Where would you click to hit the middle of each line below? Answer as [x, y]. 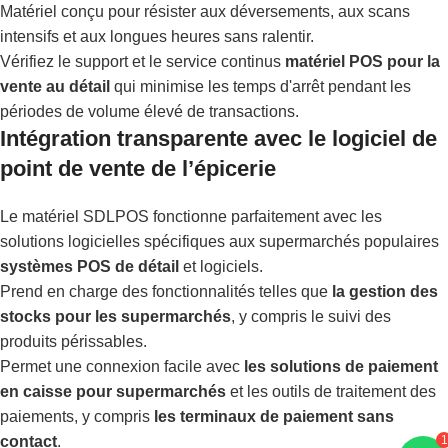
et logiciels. [221, 266]
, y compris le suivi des [311, 316]
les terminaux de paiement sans [274, 416]
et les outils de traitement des [331, 391]
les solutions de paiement [341, 366]
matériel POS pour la [362, 61]
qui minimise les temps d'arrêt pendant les [260, 86]
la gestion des [385, 291]
